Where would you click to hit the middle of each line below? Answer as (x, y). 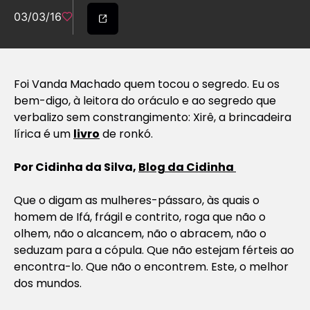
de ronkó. (126, 134)
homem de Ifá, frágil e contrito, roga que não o (140, 217)
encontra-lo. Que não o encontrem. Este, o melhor (151, 266)
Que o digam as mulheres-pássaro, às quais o (137, 200)
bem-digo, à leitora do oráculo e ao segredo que (145, 100)
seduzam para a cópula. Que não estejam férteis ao (154, 250)
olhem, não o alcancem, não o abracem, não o (140, 233)
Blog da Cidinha (187, 167)
